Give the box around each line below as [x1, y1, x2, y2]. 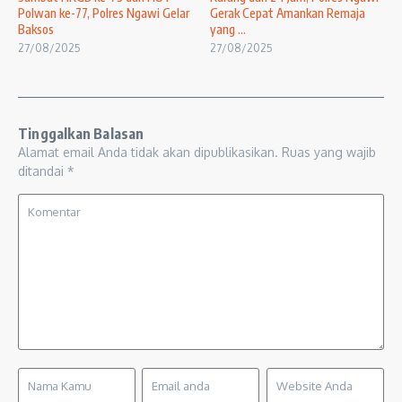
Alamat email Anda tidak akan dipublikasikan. [18, 144, 278, 161]
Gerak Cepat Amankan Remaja [210, 5, 365, 22]
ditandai [18, 163, 67, 179]
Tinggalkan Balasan [18, 125, 144, 144]
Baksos [18, 22, 54, 38]
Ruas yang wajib [282, 144, 376, 161]
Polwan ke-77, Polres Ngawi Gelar [18, 5, 189, 22]
